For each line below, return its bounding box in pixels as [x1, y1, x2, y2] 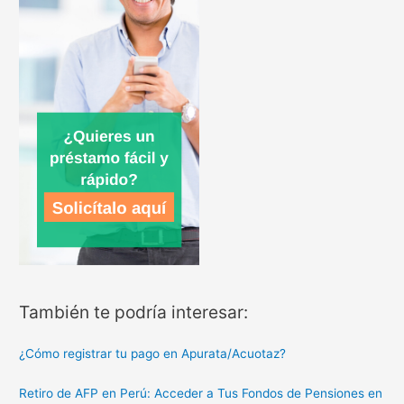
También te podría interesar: [19, 301, 249, 324]
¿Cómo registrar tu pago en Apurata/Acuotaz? [19, 346, 287, 362]
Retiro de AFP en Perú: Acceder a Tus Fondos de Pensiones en [19, 385, 383, 400]
